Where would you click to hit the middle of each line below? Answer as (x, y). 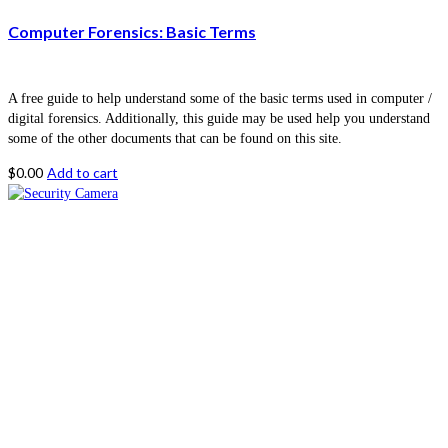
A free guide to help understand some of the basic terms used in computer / (220, 99)
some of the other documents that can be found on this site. (175, 139)
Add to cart (82, 173)
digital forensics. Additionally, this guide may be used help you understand (219, 119)
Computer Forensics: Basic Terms (132, 32)
